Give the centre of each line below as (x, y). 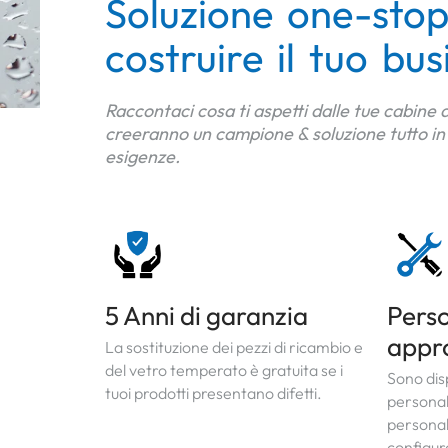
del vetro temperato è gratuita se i (224, 370)
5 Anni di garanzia (206, 316)
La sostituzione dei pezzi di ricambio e (234, 347)
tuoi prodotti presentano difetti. (213, 393)
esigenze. (142, 156)
